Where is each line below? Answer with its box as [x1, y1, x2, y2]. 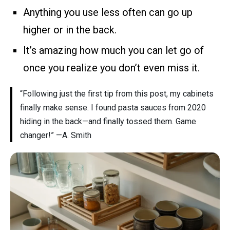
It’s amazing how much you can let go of [23, 44, 204, 56]
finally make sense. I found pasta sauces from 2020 [20, 102, 206, 112]
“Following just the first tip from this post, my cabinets [20, 88, 214, 99]
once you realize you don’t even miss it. [23, 61, 200, 74]
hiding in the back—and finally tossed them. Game [20, 116, 196, 126]
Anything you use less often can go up [23, 6, 193, 18]
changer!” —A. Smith [20, 130, 91, 140]
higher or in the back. [23, 23, 117, 36]
